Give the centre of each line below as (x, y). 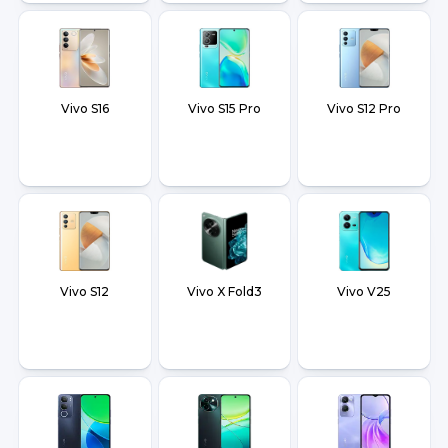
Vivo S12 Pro (364, 109)
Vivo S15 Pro (224, 109)
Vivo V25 (364, 292)
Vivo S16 (84, 109)
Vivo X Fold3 (224, 292)
